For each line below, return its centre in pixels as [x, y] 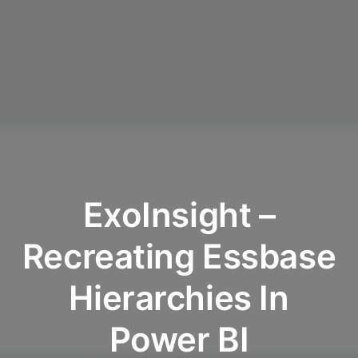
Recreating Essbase [179, 256]
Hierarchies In [179, 297]
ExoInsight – [179, 214]
